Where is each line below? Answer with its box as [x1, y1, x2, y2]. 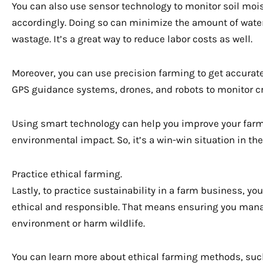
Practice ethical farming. [12, 167, 122, 180]
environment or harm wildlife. [12, 217, 145, 229]
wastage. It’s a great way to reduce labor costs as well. [12, 33, 252, 45]
